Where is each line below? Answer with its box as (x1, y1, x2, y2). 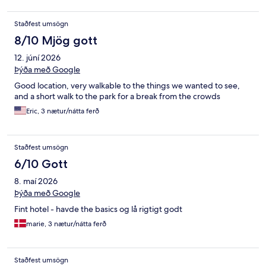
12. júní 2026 (14, 52, 61, 64)
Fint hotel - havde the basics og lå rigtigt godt (14, 204, 182, 215)
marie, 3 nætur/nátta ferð (26, 219, 106, 229)
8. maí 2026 (14, 176, 58, 187)
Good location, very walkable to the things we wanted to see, (14, 80, 240, 91)
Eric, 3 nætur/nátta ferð (26, 106, 99, 116)
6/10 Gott (14, 157, 68, 172)
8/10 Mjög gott (14, 33, 97, 48)
